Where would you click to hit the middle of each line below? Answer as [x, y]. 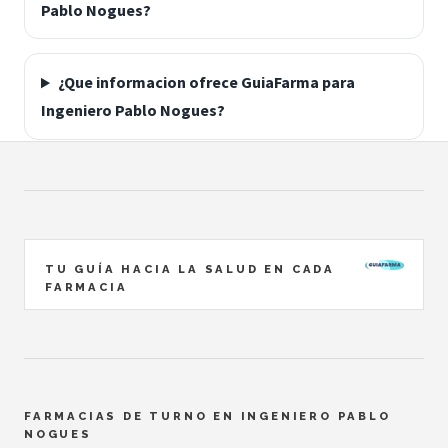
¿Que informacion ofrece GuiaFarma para [206, 82]
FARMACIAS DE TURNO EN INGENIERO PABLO [207, 416]
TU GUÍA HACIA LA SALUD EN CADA [190, 269]
